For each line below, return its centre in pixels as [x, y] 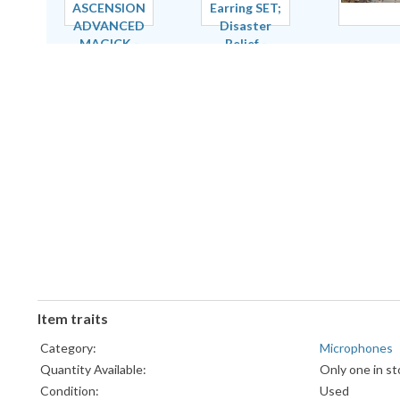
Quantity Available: [93, 370]
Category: [68, 348]
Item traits [73, 319]
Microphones [356, 348]
